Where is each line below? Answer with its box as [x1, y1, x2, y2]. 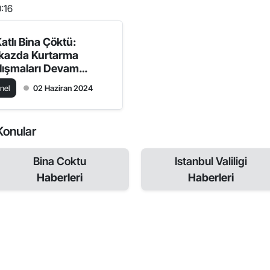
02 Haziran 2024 [33, 83, 93, 93]
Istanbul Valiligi [174, 154, 247, 168]
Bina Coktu [33, 154, 86, 168]
